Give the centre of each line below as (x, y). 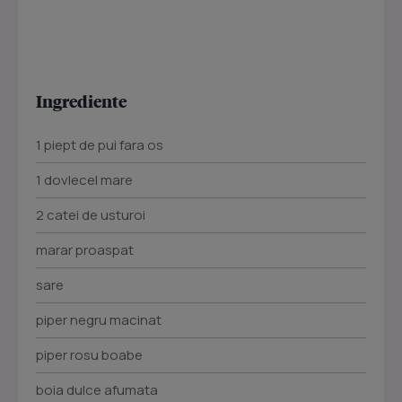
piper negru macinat (99, 320)
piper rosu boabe (89, 355)
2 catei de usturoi (91, 215)
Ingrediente (81, 101)
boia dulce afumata (97, 390)
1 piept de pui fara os (100, 145)
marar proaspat (85, 250)
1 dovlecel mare (84, 180)
